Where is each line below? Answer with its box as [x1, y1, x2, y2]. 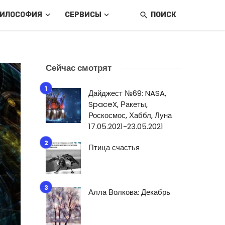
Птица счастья [88, 142, 140, 153]
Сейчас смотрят [46, 62, 111, 74]
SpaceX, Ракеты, [88, 99, 148, 109]
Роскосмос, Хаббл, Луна [88, 110, 172, 121]
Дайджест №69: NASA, [88, 88, 166, 98]
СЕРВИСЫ [64, 11, 101, 19]
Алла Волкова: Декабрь [88, 187, 170, 198]
